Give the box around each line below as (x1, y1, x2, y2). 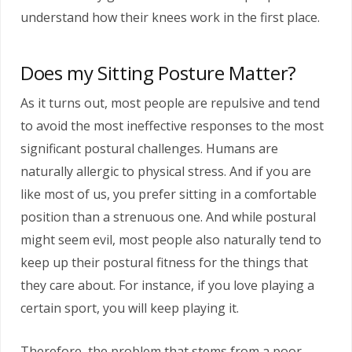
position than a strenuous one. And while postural (20, 208, 316, 226)
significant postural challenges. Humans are (20, 140, 278, 158)
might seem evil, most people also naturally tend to (20, 231, 321, 249)
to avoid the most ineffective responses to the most (20, 117, 324, 135)
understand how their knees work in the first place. (20, 9, 320, 27)
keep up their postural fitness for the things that (20, 254, 308, 272)
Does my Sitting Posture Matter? (20, 60, 296, 86)
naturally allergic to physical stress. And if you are (20, 163, 311, 181)
